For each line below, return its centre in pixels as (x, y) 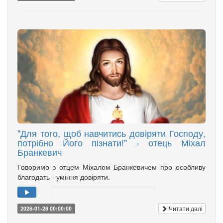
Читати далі (185, 209)
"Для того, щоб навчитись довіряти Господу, (111, 133)
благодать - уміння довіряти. (64, 177)
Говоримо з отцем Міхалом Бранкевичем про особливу (111, 167)
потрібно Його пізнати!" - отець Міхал (111, 143)
